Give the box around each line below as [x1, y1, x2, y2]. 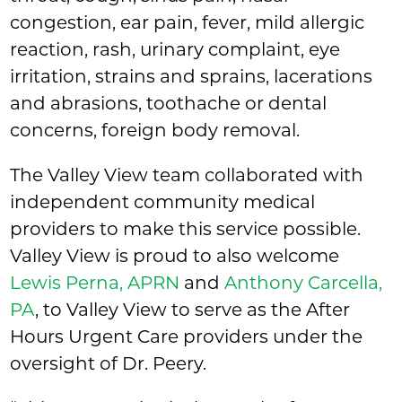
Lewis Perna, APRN [10, 272, 180, 294]
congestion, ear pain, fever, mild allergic [10, 12, 365, 34]
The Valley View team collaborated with [10, 164, 364, 187]
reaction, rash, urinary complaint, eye [10, 39, 341, 61]
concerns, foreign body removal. [10, 119, 301, 142]
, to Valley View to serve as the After [35, 299, 351, 321]
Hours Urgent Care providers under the [10, 326, 363, 348]
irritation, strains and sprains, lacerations [10, 66, 373, 88]
